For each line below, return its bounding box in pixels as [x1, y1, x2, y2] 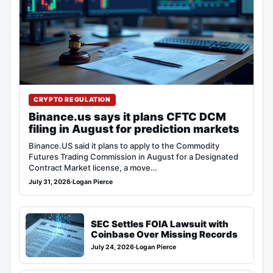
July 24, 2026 [91, 243, 134, 252]
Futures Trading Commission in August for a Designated [29, 151, 238, 161]
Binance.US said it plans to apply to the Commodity [29, 140, 219, 151]
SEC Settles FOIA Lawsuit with [91, 218, 229, 230]
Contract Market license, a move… [29, 162, 157, 172]
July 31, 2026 [29, 177, 71, 186]
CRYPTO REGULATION [34, 95, 111, 104]
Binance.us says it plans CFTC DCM [29, 110, 226, 123]
